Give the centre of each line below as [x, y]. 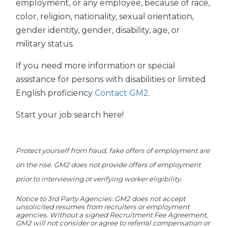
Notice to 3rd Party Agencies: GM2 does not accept [101, 199]
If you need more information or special [96, 66]
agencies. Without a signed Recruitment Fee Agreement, [112, 215]
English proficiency [55, 93]
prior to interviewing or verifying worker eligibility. [100, 179]
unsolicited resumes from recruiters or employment [103, 207]
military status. [45, 44]
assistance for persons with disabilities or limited [111, 80]
